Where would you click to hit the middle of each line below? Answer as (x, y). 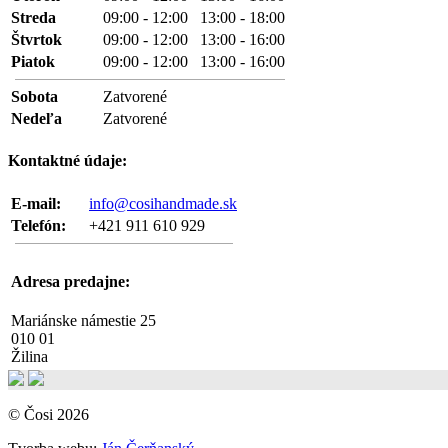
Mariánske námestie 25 (83, 321)
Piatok (45, 62)
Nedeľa (48, 119)
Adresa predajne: (70, 281)
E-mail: (48, 203)
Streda (45, 18)
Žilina (29, 357)
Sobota (46, 97)
